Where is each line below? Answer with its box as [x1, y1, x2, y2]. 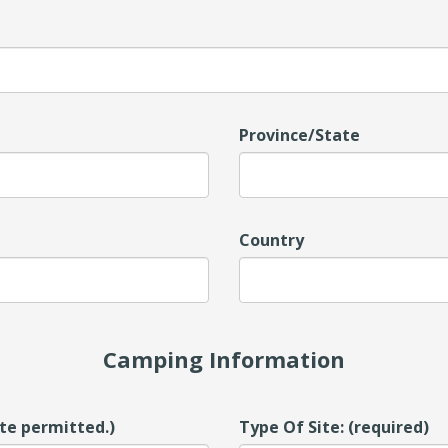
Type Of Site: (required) [239, 416, 429, 438]
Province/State [239, 124, 360, 146]
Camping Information [103, 344, 345, 374]
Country [239, 229, 304, 251]
